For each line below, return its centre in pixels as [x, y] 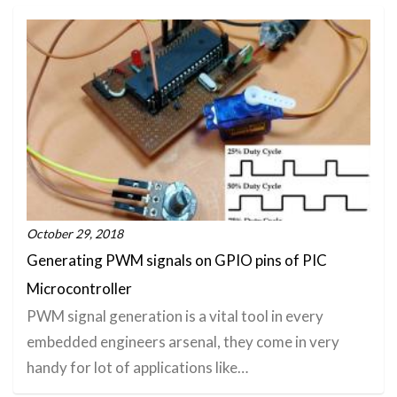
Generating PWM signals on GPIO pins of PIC [177, 260]
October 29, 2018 [75, 233]
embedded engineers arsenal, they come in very [183, 341]
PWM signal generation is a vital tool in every [175, 315]
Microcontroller [79, 288]
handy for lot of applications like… [137, 367]
